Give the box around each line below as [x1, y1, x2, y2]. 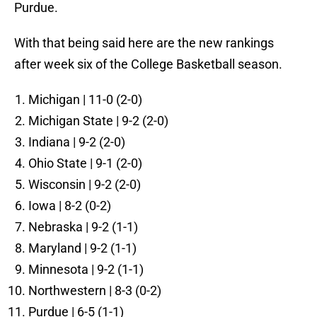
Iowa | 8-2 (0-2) [28, 198, 111, 214]
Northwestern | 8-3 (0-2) [28, 283, 161, 299]
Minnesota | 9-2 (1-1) [28, 262, 144, 277]
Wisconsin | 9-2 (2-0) [28, 177, 141, 192]
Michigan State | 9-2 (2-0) [28, 113, 168, 129]
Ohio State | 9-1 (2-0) [28, 156, 142, 171]
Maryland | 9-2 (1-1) [28, 241, 137, 256]
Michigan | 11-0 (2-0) [28, 92, 142, 108]
